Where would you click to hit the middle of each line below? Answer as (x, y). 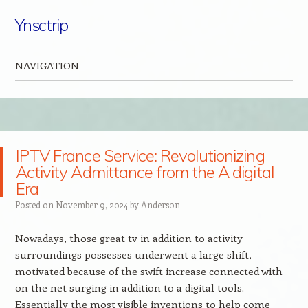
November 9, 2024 (91, 205)
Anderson (160, 205)
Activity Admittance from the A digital (145, 172)
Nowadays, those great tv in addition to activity (129, 238)
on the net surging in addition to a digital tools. (129, 287)
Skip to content (51, 92)
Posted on (35, 205)
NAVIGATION (47, 65)
